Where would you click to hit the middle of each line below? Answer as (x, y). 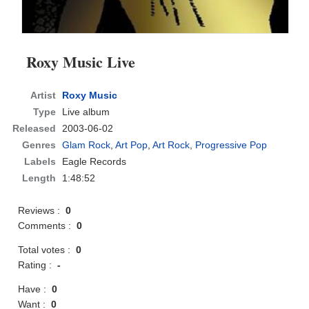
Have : (35, 289)
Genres (39, 145)
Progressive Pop (231, 145)
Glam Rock (87, 145)
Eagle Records (94, 162)
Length (39, 178)
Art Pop (132, 145)
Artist (43, 96)
